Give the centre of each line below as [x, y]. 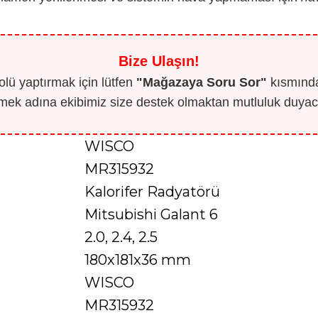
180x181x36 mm [138, 259]
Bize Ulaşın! [159, 61]
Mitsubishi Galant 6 [151, 214]
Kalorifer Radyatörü [152, 191]
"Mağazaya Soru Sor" [201, 82]
